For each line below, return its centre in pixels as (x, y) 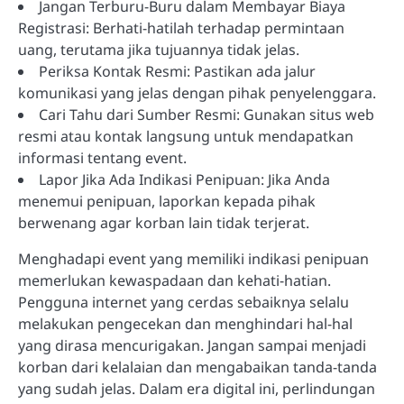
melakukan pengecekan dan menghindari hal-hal (185, 323)
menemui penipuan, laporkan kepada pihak (167, 201)
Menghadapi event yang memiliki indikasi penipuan (193, 258)
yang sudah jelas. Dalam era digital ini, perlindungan (197, 388)
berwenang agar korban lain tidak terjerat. (164, 222)
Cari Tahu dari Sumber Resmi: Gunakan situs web (207, 114)
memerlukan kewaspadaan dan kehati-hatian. (174, 280)
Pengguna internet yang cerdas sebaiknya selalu (184, 302)
